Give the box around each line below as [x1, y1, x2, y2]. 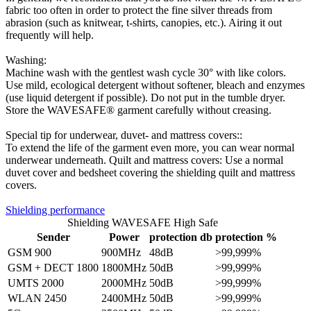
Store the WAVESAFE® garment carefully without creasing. [6, 103, 271, 116]
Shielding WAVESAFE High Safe [67, 216, 218, 228]
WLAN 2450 [8, 292, 67, 304]
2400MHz [101, 292, 146, 304]
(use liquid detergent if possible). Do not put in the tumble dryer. [6, 91, 285, 103]
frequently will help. [6, 28, 94, 41]
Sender [36, 230, 70, 243]
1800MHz [101, 261, 146, 274]
